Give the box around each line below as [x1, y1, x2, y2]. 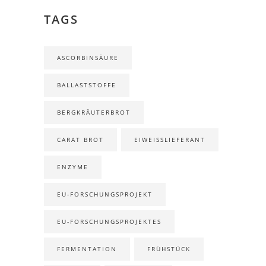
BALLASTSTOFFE [57, 81, 116, 90]
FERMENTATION [57, 245, 117, 254]
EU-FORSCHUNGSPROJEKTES [57, 217, 161, 226]
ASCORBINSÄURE [57, 53, 119, 62]
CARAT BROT [57, 135, 104, 144]
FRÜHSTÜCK [147, 245, 191, 254]
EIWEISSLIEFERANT [134, 135, 201, 144]
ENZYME [57, 163, 88, 172]
